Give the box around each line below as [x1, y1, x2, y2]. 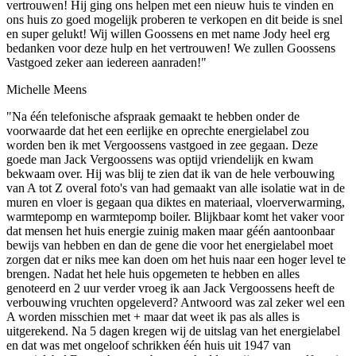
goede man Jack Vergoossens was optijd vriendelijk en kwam [6, 153, 313, 167]
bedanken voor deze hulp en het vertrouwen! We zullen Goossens [6, 41, 335, 56]
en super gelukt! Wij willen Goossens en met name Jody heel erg [6, 27, 330, 41]
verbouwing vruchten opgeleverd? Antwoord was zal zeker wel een [6, 296, 345, 310]
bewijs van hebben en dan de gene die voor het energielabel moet [6, 238, 333, 253]
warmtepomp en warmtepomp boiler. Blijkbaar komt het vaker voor [6, 210, 344, 224]
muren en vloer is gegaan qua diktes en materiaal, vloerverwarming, [6, 195, 345, 210]
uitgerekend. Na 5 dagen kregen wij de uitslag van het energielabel [6, 324, 340, 339]
